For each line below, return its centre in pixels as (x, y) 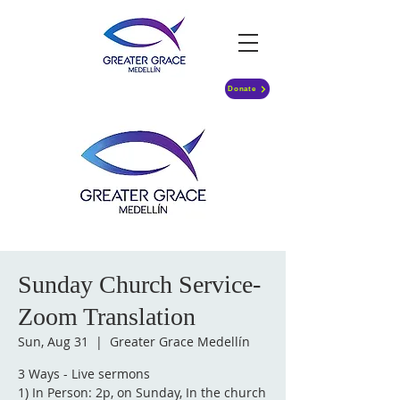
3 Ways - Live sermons (84, 374)
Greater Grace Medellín (180, 342)
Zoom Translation (107, 317)
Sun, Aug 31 (53, 342)
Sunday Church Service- (139, 284)
